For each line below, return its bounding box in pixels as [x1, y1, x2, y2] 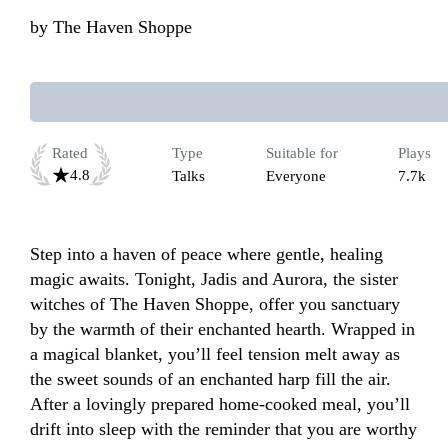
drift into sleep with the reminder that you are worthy [30, 419, 417, 440]
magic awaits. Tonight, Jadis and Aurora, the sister [30, 269, 398, 290]
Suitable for [265, 145, 338, 162]
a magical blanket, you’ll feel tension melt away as [30, 344, 400, 365]
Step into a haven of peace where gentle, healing [30, 244, 383, 265]
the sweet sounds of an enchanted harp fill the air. [30, 369, 391, 390]
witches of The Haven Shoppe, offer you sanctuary [30, 294, 400, 315]
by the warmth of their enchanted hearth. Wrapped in [30, 319, 415, 340]
